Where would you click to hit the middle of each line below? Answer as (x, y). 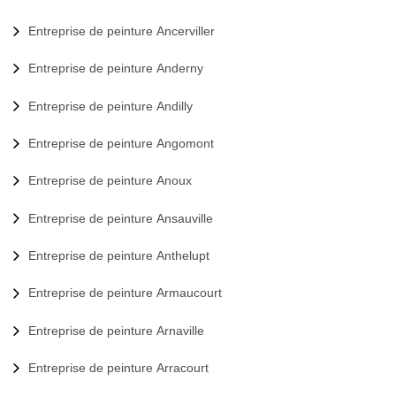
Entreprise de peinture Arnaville (116, 330)
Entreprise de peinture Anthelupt (119, 255)
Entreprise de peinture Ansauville (121, 218)
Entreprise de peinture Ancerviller (122, 30)
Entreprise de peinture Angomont (121, 143)
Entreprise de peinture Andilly (110, 106)
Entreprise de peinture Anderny (116, 69)
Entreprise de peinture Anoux (110, 181)
